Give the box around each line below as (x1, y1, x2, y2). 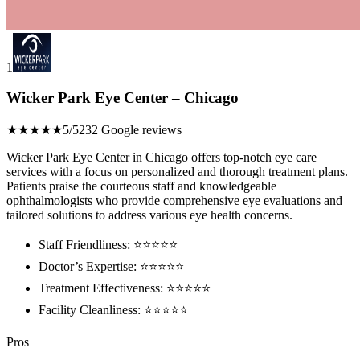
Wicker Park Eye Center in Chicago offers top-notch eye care (6, 150, 317, 165)
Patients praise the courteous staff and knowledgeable (6, 179, 276, 194)
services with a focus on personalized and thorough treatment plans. (6, 165, 348, 179)
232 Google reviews (79, 123, 182, 137)
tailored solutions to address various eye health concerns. (6, 208, 292, 223)
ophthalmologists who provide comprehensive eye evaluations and (6, 194, 342, 208)
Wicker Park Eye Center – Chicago (6, 89, 239, 107)
